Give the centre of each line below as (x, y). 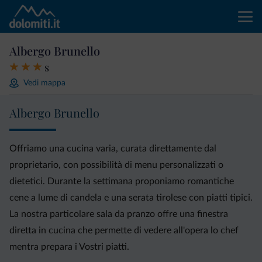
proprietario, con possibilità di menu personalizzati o (116, 165)
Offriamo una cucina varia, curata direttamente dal (113, 149)
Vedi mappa (44, 83)
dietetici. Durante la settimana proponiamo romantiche (122, 181)
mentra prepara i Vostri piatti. (69, 247)
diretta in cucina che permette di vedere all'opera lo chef (124, 230)
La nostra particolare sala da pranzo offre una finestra (119, 214)
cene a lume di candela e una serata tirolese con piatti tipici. (131, 198)
